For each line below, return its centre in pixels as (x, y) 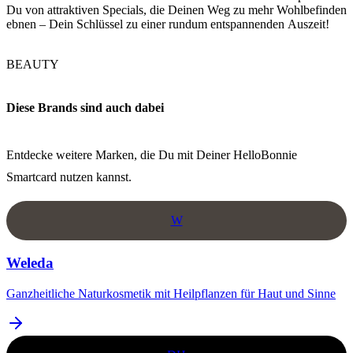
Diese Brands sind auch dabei (85, 108)
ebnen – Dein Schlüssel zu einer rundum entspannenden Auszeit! (168, 24)
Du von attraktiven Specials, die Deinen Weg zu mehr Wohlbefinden (176, 9)
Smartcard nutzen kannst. (69, 176)
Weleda (30, 263)
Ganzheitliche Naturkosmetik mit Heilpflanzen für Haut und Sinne (171, 293)
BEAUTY (33, 64)
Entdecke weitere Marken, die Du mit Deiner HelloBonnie (152, 154)
